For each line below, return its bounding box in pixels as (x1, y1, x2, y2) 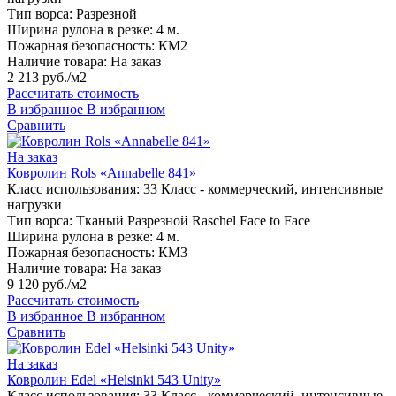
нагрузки (7, 197, 62, 213)
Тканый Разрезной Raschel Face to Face (76, 213, 310, 229)
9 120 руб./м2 (7, 277, 87, 293)
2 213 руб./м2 (7, 70, 87, 86)
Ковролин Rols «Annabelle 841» (7, 165, 196, 181)
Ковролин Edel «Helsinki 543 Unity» (7, 372, 221, 388)
